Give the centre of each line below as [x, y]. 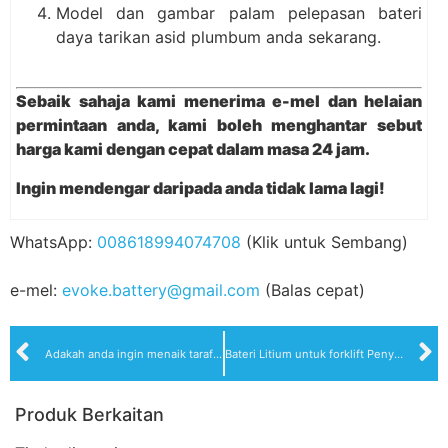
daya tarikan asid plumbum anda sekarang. [218, 36]
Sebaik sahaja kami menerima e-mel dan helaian [219, 101]
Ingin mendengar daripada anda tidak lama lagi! [200, 187]
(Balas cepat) [312, 289]
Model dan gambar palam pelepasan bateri [239, 12]
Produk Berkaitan [89, 415]
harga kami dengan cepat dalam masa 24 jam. [193, 149]
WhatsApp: [53, 241]
